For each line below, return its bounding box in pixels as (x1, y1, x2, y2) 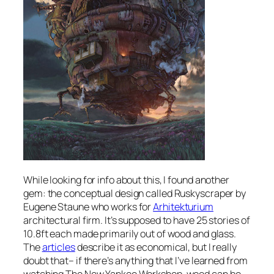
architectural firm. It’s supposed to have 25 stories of (23, 213, 250, 228)
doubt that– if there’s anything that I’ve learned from (23, 254, 248, 268)
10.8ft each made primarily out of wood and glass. (23, 227, 237, 241)
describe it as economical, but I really (75, 240, 237, 254)
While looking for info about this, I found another (23, 173, 229, 187)
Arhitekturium (153, 200, 213, 214)
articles (42, 240, 75, 254)
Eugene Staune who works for (23, 200, 154, 214)
